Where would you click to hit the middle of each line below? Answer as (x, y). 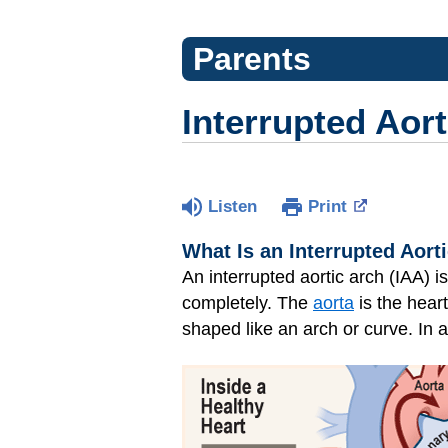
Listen (232, 206)
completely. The (247, 303)
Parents (251, 59)
